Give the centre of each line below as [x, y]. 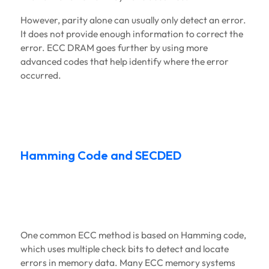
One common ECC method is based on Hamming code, [133, 235]
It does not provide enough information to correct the [131, 34]
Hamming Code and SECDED [101, 156]
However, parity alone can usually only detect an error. [133, 20]
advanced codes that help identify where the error [124, 62]
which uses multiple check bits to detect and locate [124, 249]
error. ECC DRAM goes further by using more [114, 48]
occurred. [41, 75]
